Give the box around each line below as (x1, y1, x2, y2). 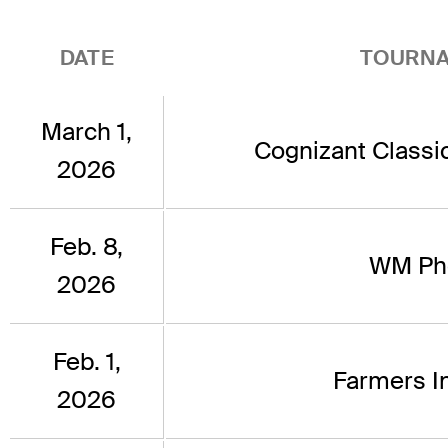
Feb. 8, (50, 231, 123, 263)
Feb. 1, (52, 346, 121, 378)
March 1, (41, 116, 132, 148)
